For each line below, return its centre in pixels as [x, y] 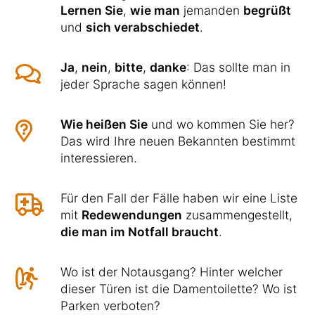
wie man [155, 10]
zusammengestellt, [237, 214]
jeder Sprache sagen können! [143, 84]
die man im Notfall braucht [140, 231]
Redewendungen [132, 214]
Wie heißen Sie [104, 124]
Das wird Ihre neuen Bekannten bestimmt [178, 141]
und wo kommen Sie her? [221, 124]
